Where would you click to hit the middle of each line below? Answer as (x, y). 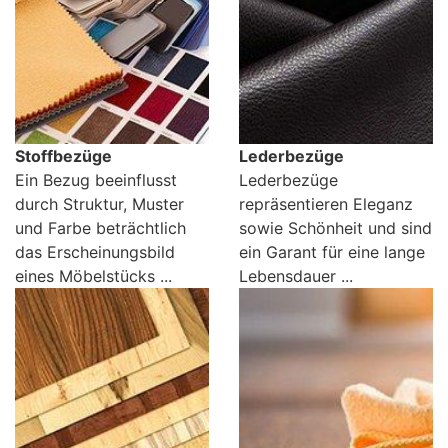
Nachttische (77, 160)
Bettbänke (70, 200)
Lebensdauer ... (296, 276)
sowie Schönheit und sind (335, 228)
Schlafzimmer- (86, 96)
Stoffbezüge (63, 156)
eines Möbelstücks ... (93, 276)
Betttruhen (71, 248)
